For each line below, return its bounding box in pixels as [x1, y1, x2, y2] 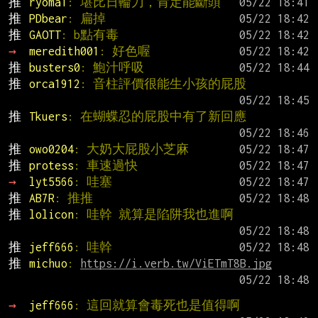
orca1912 [28, 77, 80, 91]
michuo [28, 257, 67, 270]
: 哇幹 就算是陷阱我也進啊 [73, 208, 234, 221]
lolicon [28, 208, 74, 221]
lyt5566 [28, 175, 74, 189]
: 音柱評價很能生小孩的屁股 [79, 77, 246, 91]
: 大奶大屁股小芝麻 [73, 143, 189, 156]
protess [28, 159, 74, 172]
